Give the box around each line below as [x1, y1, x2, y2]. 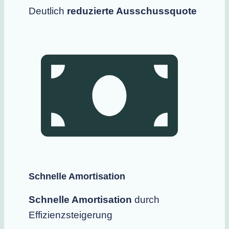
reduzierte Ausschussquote [67, 5, 197, 16]
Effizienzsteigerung [29, 210, 112, 221]
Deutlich [29, 5, 67, 16]
